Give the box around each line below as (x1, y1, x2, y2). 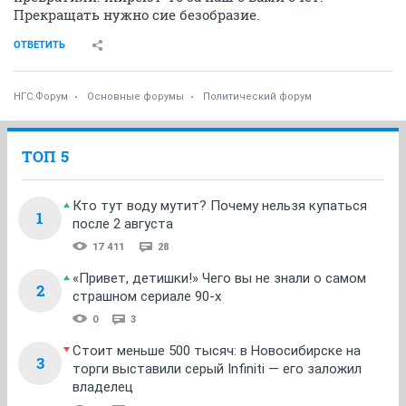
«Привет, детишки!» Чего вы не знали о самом (72, 269, 366, 286)
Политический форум (203, 90, 312, 102)
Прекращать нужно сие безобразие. (14, 5, 260, 24)
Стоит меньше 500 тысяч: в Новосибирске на (72, 342, 361, 359)
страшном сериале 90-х (72, 287, 221, 304)
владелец (72, 378, 133, 395)
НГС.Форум (14, 90, 68, 102)
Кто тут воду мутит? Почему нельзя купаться (72, 197, 367, 214)
